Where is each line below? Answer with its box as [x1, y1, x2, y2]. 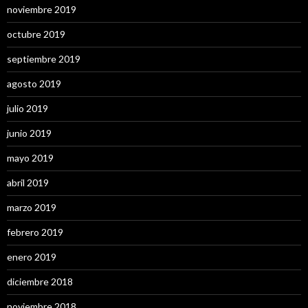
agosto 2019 [7, 78, 61, 89]
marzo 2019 [7, 201, 56, 213]
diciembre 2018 [7, 276, 73, 287]
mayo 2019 [7, 152, 54, 164]
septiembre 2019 [7, 53, 80, 65]
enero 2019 [7, 251, 56, 263]
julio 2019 [7, 102, 48, 114]
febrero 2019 [7, 226, 63, 238]
